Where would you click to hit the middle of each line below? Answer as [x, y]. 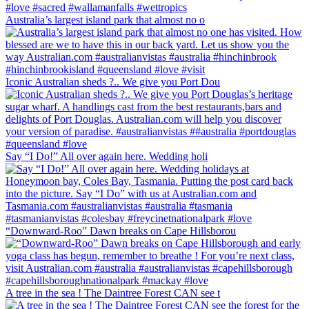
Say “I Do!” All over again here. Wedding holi [107, 157]
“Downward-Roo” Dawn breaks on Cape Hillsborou [121, 231]
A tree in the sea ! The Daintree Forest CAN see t [113, 293]
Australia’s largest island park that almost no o [105, 20]
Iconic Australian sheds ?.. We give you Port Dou [113, 82]
